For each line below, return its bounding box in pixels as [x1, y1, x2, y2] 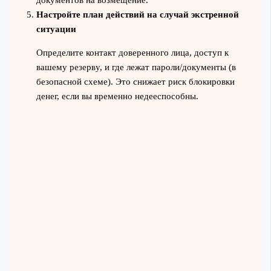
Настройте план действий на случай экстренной [36, 10, 239, 20]
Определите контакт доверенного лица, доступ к [36, 47, 229, 57]
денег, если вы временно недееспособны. [36, 91, 198, 101]
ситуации [36, 24, 76, 34]
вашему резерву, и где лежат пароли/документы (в [36, 62, 236, 72]
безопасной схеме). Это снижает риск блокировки [36, 76, 235, 87]
